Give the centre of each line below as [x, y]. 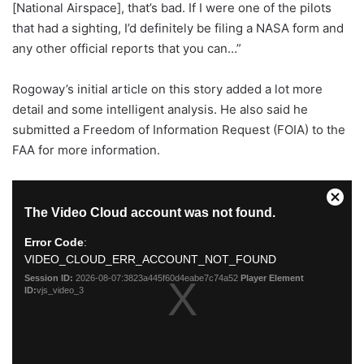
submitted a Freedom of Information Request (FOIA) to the [179, 129]
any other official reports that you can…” [127, 48]
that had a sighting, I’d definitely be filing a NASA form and [178, 28]
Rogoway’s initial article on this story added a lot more [167, 89]
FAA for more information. [86, 149]
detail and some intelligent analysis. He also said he [160, 109]
